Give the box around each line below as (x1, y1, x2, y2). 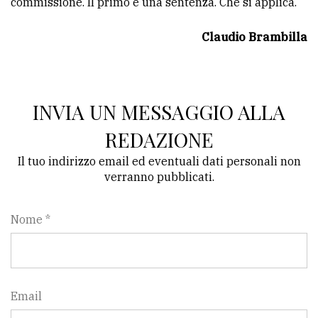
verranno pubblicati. (104, 170, 214, 185)
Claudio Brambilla (202, 30, 307, 45)
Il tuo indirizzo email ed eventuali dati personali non (17, 154, 301, 169)
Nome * (11, 212, 50, 227)
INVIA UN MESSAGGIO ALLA (33, 99, 285, 126)
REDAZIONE (104, 126, 214, 153)
